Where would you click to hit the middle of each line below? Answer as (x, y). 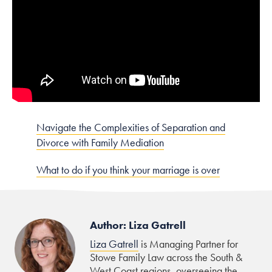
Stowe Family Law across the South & (166, 257)
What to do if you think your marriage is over (128, 169)
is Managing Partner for (188, 243)
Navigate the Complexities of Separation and (131, 127)
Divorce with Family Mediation (100, 142)
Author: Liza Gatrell (138, 225)
